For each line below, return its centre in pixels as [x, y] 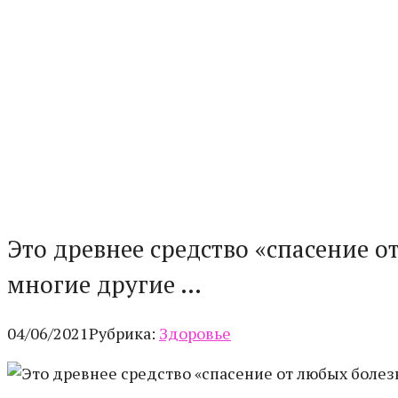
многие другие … [104, 284]
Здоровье [195, 333]
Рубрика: [122, 333]
